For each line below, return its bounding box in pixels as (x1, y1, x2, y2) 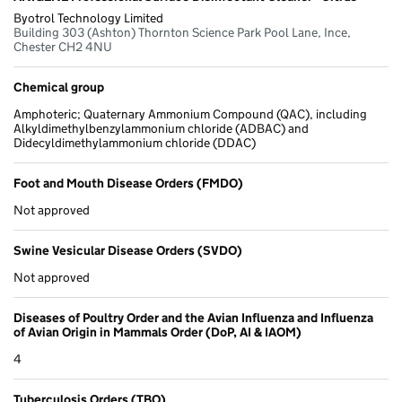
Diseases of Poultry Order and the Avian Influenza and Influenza (13, 310, 373, 327)
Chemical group (13, 79, 104, 96)
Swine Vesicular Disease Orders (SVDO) (13, 242, 242, 259)
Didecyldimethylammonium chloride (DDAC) (13, 135, 256, 152)
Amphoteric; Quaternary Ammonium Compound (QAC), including (13, 106, 367, 123)
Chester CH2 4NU (13, 39, 112, 56)
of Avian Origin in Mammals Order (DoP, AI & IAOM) (13, 324, 301, 341)
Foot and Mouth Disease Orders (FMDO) (13, 175, 243, 192)
